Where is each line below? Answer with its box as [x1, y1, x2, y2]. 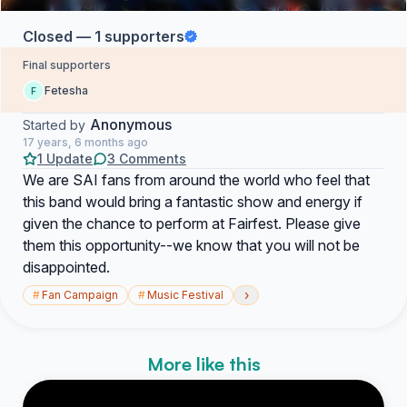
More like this [146, 352, 261, 375]
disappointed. [23, 258, 110, 276]
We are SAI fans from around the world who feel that [23, 171, 370, 189]
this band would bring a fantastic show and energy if [23, 193, 362, 211]
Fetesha [45, 84, 88, 97]
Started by [23, 117, 85, 133]
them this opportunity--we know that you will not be [23, 236, 360, 254]
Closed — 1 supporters [23, 27, 184, 45]
